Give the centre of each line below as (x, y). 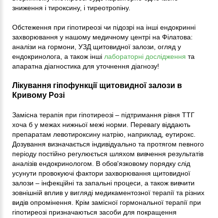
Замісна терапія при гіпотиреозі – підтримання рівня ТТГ (103, 115)
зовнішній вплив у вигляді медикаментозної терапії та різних (108, 193)
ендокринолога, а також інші (58, 57)
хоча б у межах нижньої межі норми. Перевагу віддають (101, 125)
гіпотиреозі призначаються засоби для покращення (94, 212)
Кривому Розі (38, 95)
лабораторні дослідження (145, 57)
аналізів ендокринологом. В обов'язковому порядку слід (101, 164)
